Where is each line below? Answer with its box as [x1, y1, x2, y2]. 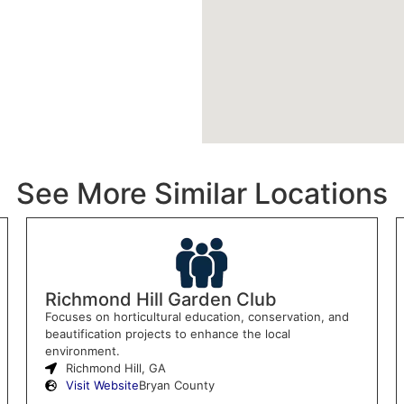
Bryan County [138, 377, 215, 392]
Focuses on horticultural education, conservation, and [44, 308, 349, 324]
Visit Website [65, 377, 139, 392]
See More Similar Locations [16, 175, 388, 211]
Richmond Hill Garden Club [44, 288, 277, 310]
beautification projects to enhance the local [44, 326, 290, 341]
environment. [44, 343, 120, 358]
